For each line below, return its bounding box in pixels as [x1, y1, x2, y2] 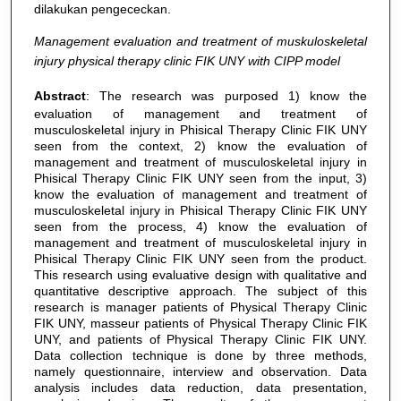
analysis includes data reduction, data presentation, [33, 380, 367, 395]
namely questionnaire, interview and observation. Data [33, 363, 367, 379]
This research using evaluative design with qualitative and [33, 267, 367, 282]
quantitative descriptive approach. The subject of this [33, 283, 367, 298]
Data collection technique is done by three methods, [33, 347, 367, 363]
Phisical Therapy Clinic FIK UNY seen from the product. [33, 251, 367, 266]
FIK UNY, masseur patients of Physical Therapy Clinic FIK [33, 315, 367, 330]
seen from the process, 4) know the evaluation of [33, 218, 367, 234]
